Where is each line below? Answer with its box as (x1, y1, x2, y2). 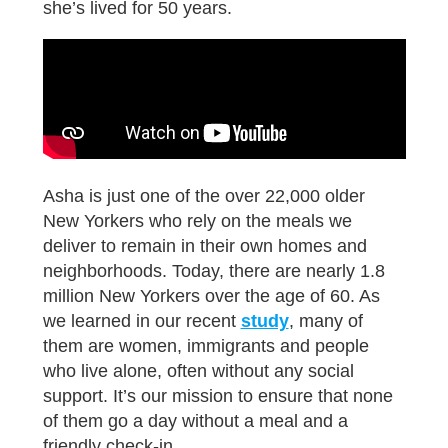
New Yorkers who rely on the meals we (42, 211, 352, 232)
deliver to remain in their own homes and (42, 236, 367, 257)
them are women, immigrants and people (42, 336, 369, 357)
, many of (288, 311, 363, 332)
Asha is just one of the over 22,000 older (42, 186, 365, 207)
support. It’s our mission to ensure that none (42, 386, 393, 407)
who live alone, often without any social (42, 361, 354, 382)
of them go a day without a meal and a (42, 411, 348, 432)
